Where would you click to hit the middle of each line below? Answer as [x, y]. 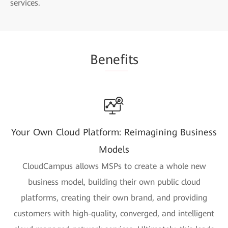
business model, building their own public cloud [114, 182]
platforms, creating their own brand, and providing [114, 197]
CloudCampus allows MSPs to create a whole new [114, 166]
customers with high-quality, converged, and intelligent [114, 213]
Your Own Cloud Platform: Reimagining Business [114, 132]
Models [114, 149]
